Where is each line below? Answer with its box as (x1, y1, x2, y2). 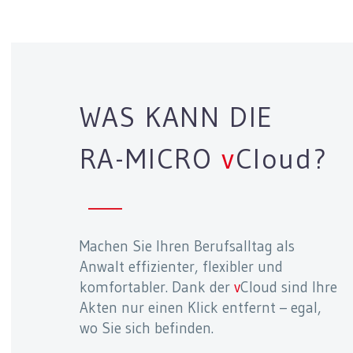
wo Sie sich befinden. (79, 319, 214, 338)
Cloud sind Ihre (240, 278, 337, 297)
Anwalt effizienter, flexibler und (79, 258, 283, 277)
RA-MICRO (79, 141, 221, 177)
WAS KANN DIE (79, 99, 274, 136)
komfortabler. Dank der (79, 278, 234, 297)
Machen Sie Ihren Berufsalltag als (79, 237, 295, 256)
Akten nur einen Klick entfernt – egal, (79, 299, 321, 318)
